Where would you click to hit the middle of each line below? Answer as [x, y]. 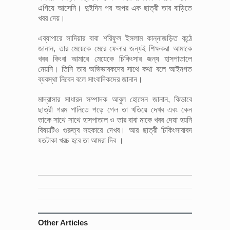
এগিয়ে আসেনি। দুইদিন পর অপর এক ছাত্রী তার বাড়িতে [115, 8]
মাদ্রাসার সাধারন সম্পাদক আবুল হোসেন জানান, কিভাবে [115, 100]
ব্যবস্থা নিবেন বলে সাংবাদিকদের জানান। [90, 80]
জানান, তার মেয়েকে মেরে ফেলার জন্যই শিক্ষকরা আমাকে [115, 49]
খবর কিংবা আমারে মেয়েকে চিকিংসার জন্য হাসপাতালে [115, 59]
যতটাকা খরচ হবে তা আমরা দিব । [81, 141]
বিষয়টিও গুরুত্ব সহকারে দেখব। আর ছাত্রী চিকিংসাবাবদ [115, 130]
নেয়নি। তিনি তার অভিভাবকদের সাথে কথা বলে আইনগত [115, 69]
